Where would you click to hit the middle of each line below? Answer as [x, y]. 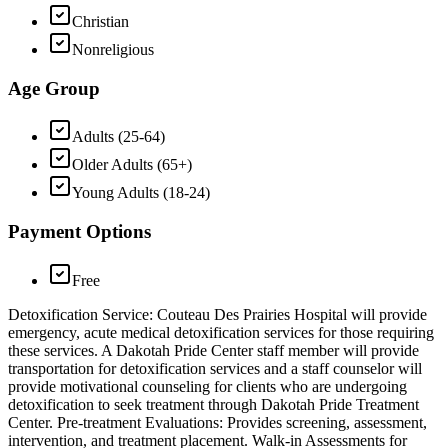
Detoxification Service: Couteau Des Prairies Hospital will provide [217, 314]
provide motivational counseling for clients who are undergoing [207, 386]
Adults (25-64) [118, 137]
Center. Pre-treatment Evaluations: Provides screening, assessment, [217, 422]
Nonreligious [113, 49]
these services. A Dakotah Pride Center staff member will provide [213, 350]
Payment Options [79, 232]
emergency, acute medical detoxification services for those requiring [221, 332]
